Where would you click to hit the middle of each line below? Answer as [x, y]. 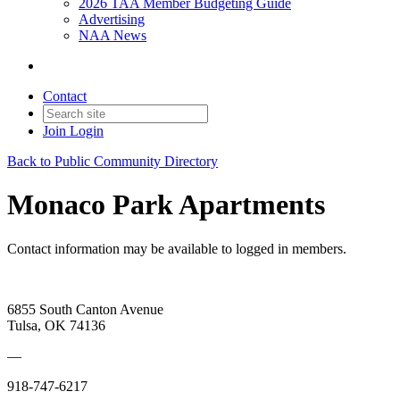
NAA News [112, 35]
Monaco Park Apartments [166, 205]
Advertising [112, 19]
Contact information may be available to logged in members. [177, 248]
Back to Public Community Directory [112, 161]
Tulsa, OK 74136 [56, 325]
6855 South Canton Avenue [85, 309]
